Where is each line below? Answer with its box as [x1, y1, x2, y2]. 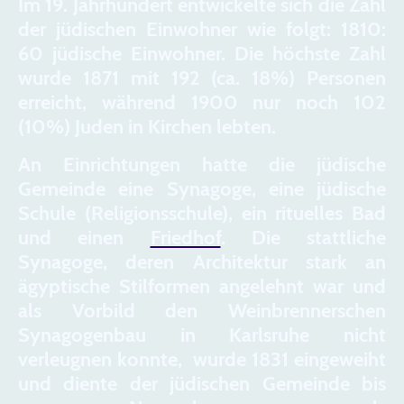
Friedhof [150, 225, 221, 251]
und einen [18, 225, 151, 251]
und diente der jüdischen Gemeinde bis [18, 372, 386, 397]
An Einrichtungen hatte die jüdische [18, 152, 386, 178]
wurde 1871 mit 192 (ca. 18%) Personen [18, 66, 386, 91]
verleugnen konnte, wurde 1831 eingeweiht [18, 347, 386, 372]
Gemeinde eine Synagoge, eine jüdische [18, 177, 386, 202]
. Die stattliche [220, 225, 386, 251]
